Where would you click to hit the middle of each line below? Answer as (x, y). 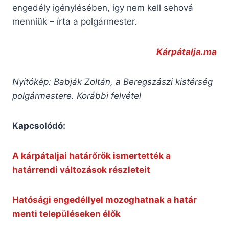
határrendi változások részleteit (81, 170)
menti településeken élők (66, 214)
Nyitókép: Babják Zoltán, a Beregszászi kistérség (112, 82)
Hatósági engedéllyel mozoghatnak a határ (105, 200)
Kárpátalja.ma (187, 52)
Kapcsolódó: (39, 126)
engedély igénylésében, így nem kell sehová (103, 8)
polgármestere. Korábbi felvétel (77, 96)
